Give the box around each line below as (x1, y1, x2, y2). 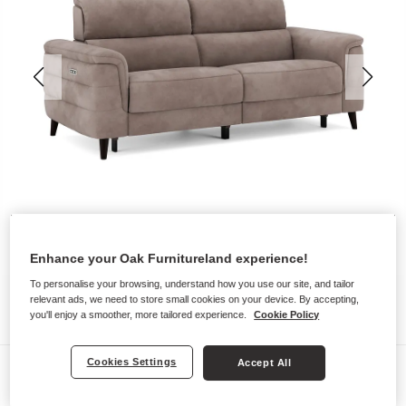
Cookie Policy (254, 309, 320, 321)
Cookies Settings (86, 356, 177, 368)
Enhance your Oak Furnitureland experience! (30, 251, 309, 266)
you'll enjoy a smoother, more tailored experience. (30, 309, 250, 321)
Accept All (237, 357, 292, 369)
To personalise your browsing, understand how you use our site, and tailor (30, 278, 355, 290)
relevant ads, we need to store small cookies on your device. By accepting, (30, 294, 360, 305)
